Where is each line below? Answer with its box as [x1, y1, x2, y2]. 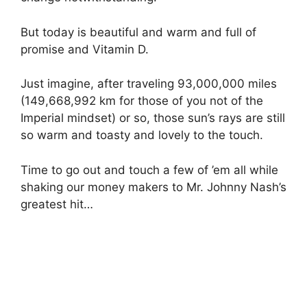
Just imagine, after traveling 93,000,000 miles [21, 77, 277, 91]
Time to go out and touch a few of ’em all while [21, 162, 278, 177]
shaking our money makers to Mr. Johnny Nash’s [21, 180, 286, 194]
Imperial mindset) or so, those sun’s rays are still [21, 111, 285, 125]
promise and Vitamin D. [21, 42, 149, 56]
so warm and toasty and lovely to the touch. [21, 128, 263, 143]
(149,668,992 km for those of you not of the [21, 94, 263, 108]
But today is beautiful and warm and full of [21, 25, 256, 39]
